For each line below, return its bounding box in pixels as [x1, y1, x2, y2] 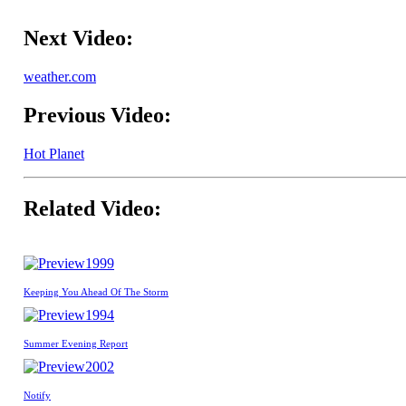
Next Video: [24, 26, 133, 51]
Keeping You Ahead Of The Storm [24, 285, 169, 297]
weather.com [24, 69, 96, 85]
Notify [24, 389, 51, 401]
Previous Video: [24, 103, 171, 128]
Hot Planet [24, 146, 84, 161]
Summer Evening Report [24, 337, 128, 349]
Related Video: [24, 196, 161, 220]
